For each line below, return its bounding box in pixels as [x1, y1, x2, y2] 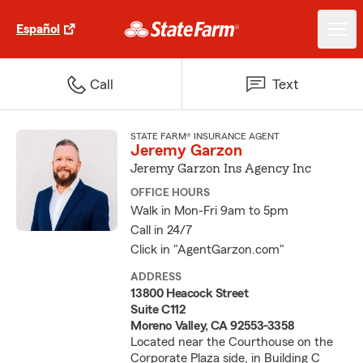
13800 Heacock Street [130, 287, 249, 300]
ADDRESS [130, 271, 182, 283]
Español [16, 23, 60, 36]
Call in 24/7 [130, 224, 193, 237]
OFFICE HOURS [130, 187, 211, 199]
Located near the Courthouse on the [130, 335, 334, 348]
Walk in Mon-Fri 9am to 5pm [130, 204, 289, 217]
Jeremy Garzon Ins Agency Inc [130, 162, 312, 175]
